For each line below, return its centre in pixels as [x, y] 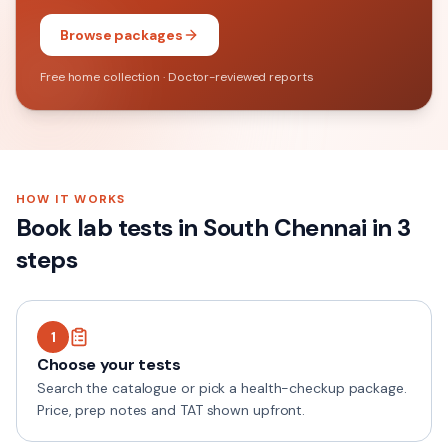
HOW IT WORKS [71, 199]
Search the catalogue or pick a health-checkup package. [222, 388]
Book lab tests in [110, 227]
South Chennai [285, 227]
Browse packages [121, 35]
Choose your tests [109, 364]
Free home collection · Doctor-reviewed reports [177, 77]
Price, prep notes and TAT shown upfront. [171, 410]
